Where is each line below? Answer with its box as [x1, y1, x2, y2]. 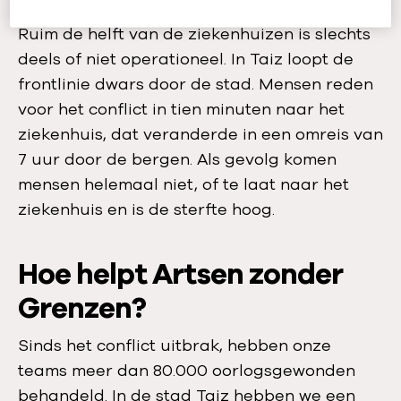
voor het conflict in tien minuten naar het [18, 98, 345, 120]
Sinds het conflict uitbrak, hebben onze [18, 335, 331, 356]
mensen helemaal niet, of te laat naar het [18, 174, 349, 195]
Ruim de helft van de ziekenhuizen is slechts [18, 23, 371, 45]
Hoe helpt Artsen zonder [18, 255, 343, 294]
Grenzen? [18, 289, 147, 328]
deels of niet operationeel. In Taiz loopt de [18, 48, 354, 70]
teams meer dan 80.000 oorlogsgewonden [18, 360, 355, 381]
